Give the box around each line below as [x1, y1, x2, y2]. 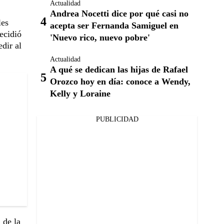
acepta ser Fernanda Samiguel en [50, 20, 178, 30]
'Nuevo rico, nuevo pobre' [50, 32, 150, 42]
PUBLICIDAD [95, 115, 138, 123]
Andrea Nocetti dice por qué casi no [50, 8, 188, 18]
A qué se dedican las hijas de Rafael [50, 64, 188, 74]
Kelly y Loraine [50, 88, 110, 98]
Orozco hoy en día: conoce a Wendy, [50, 76, 190, 86]
